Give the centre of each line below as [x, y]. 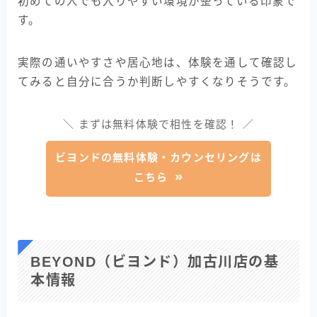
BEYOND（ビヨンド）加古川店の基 [155, 262]
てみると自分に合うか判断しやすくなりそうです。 [157, 81]
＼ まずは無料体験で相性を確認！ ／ [158, 124]
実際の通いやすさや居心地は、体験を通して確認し [158, 62]
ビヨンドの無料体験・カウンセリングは [158, 157]
